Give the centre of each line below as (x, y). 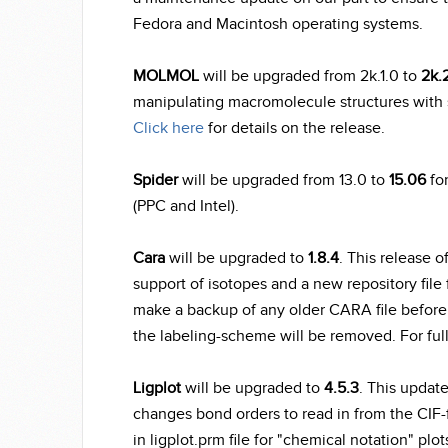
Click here (168, 128)
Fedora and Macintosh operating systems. (278, 24)
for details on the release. (294, 128)
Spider (155, 180)
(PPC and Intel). (186, 206)
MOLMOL (166, 76)
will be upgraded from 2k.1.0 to (310, 76)
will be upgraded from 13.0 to (283, 180)
